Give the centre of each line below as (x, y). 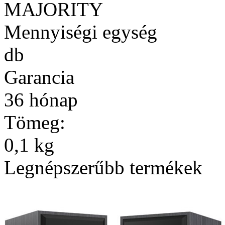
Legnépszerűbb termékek (103, 167)
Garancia (39, 77)
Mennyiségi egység (81, 32)
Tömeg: (35, 122)
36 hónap (41, 99)
